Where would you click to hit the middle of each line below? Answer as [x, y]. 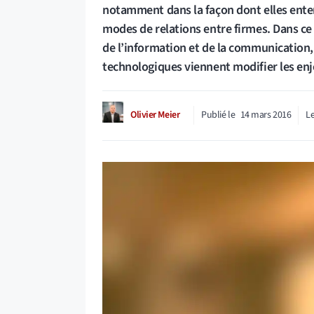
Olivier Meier [155, 115]
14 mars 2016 [266, 115]
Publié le [218, 115]
